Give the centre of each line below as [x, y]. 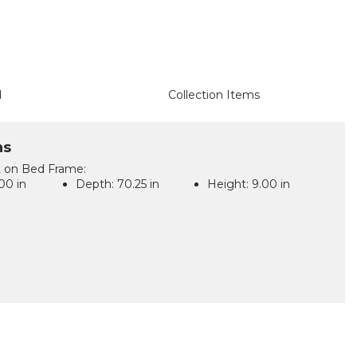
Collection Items [214, 95]
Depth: [95, 184]
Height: [228, 184]
